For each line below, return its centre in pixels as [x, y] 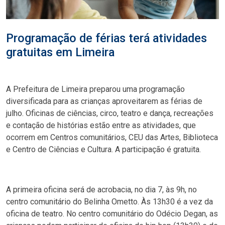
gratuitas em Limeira [60, 52]
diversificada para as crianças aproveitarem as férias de [104, 101]
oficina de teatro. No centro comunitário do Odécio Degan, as [112, 214]
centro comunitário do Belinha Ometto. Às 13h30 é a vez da [109, 202]
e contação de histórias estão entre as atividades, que [101, 125]
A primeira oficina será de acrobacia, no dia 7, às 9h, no [101, 190]
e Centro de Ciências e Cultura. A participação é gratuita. [104, 149]
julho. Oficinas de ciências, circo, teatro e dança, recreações [110, 113]
